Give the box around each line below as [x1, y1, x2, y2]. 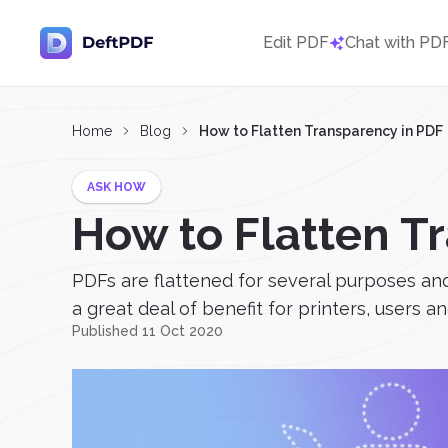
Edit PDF [263, 33, 329, 52]
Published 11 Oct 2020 [72, 323, 223, 339]
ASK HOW [87, 180, 146, 194]
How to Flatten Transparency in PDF [199, 123, 443, 139]
